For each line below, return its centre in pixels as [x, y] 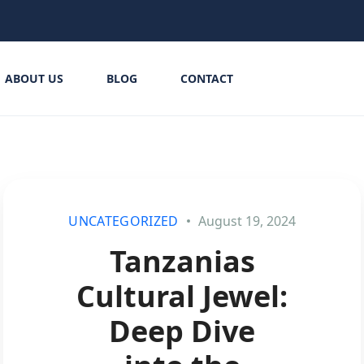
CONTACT [206, 78]
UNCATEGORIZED [123, 221]
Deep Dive [182, 331]
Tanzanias [182, 261]
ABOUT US [34, 78]
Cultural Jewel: [182, 296]
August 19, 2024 [245, 221]
